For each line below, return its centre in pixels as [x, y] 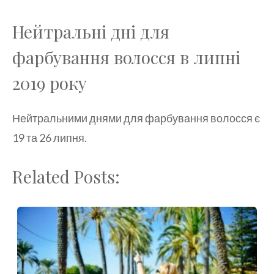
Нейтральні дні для [91, 31]
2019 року [50, 83]
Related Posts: [66, 176]
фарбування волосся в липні [126, 57]
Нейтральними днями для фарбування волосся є [136, 118]
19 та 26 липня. [50, 137]
